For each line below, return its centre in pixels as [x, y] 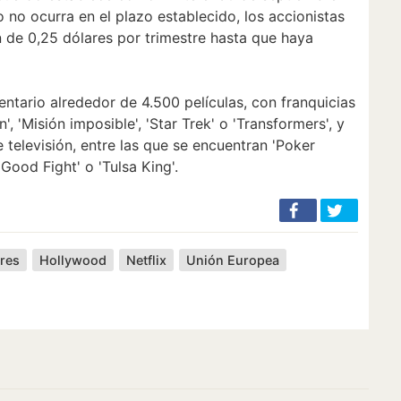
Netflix [147, 260]
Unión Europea [233, 260]
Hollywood [73, 260]
